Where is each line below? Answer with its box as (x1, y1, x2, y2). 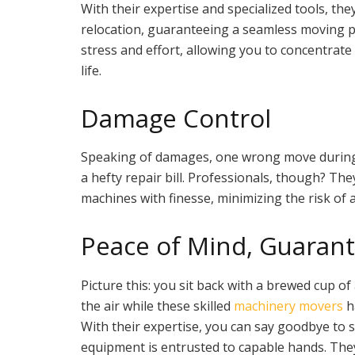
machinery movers (234, 296, 343, 315)
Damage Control (81, 101, 271, 135)
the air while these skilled (81, 296, 234, 315)
